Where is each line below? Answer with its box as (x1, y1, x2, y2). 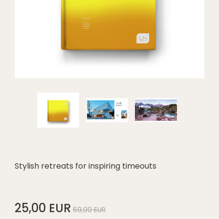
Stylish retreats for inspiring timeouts (15, 160, 156, 172)
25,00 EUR (15, 200, 71, 217)
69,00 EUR (73, 205, 106, 215)
